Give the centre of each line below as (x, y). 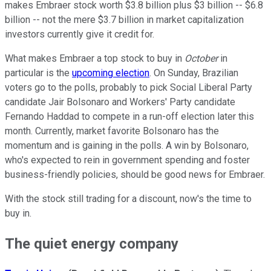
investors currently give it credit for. (80, 34)
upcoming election (111, 73)
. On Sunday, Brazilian (194, 73)
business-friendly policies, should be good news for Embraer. (135, 175)
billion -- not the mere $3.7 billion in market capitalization (124, 20)
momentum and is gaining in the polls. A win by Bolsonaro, (127, 146)
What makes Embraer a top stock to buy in (95, 59)
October (201, 59)
